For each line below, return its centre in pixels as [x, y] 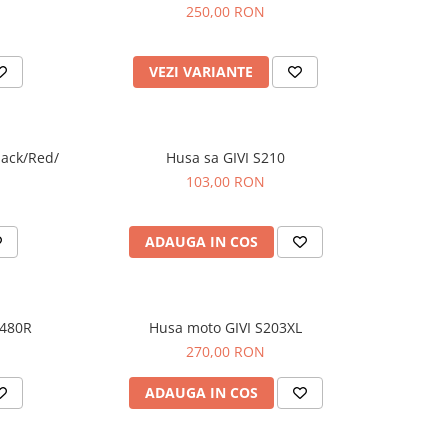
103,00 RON [226, 181]
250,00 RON [226, 11]
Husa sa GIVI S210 [226, 157]
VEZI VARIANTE [201, 71]
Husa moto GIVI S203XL [226, 327]
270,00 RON [226, 351]
